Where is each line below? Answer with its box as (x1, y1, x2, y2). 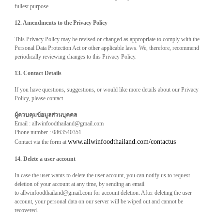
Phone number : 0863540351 (15, 129, 81, 136)
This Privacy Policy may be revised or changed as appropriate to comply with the (15, 36, 200, 43)
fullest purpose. (15, 3, 50, 10)
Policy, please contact (15, 95, 63, 102)
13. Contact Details (15, 70, 62, 77)
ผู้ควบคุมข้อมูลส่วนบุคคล (15, 111, 77, 118)
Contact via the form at (15, 139, 68, 145)
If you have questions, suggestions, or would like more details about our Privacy (15, 86, 199, 93)
